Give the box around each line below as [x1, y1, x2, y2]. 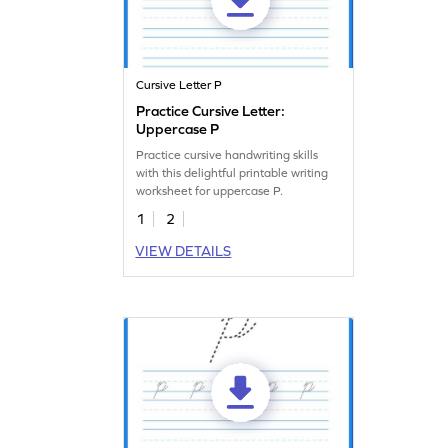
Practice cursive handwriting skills [136, 147, 319, 162]
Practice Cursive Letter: [136, 102, 286, 119]
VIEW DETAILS [135, 242, 232, 259]
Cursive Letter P [136, 77, 223, 92]
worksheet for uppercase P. [136, 183, 284, 198]
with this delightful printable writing [136, 165, 329, 180]
